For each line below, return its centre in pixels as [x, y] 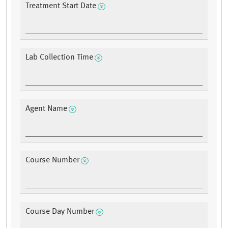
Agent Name [46, 109]
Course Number [52, 161]
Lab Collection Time [59, 58]
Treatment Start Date [61, 6]
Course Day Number [60, 212]
